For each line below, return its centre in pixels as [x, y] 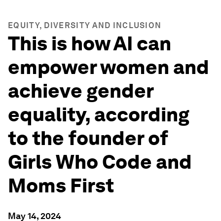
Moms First [61, 185]
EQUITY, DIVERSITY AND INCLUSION [85, 25]
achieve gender [81, 91]
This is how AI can [90, 43]
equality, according [99, 114]
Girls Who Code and [100, 162]
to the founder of [88, 138]
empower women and [109, 67]
